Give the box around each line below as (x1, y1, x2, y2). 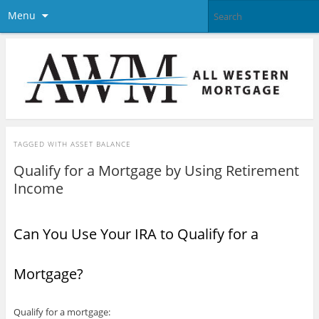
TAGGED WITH (13, 138, 70, 149)
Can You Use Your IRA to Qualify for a (13, 224, 258, 244)
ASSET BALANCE (70, 138, 131, 149)
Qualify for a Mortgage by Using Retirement (13, 160, 299, 180)
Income (13, 178, 63, 198)
